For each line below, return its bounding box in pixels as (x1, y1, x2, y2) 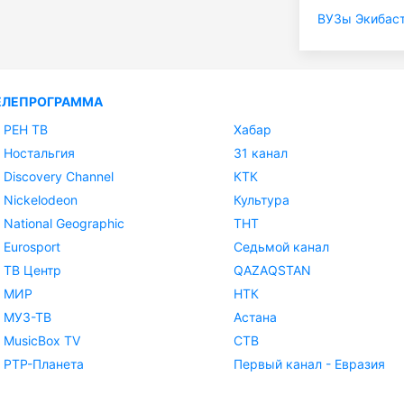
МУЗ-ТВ (4, 309, 51, 326)
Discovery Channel (4, 169, 114, 185)
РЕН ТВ (4, 122, 48, 138)
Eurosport (4, 239, 60, 255)
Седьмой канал (234, 239, 329, 255)
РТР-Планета (4, 356, 84, 372)
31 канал (234, 145, 288, 161)
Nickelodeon (4, 192, 78, 208)
